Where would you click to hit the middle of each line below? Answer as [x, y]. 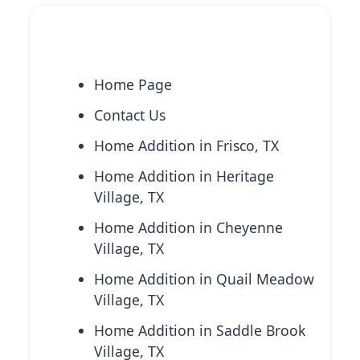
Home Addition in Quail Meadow [204, 279]
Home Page [133, 85]
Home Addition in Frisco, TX [186, 146]
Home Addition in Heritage [184, 176]
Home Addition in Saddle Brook [200, 331]
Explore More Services [124, 49]
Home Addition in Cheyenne [188, 228]
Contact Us [130, 115]
